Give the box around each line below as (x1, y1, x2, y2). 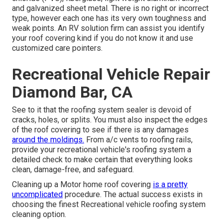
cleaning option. (12, 210, 66, 220)
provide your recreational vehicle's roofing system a (12, 145, 191, 155)
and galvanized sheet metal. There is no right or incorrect (12, 3, 209, 13)
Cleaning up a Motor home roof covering (12, 180, 153, 190)
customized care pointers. (12, 43, 103, 53)
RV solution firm (69, 23, 124, 33)
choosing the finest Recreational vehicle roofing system (12, 200, 206, 210)
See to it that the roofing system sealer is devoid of (12, 105, 192, 115)
